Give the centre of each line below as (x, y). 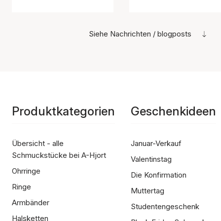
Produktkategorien (63, 111)
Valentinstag (151, 159)
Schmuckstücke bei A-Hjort (59, 155)
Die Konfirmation (159, 175)
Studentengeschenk (165, 207)
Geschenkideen (173, 111)
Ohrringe (26, 171)
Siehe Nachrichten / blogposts (140, 34)
